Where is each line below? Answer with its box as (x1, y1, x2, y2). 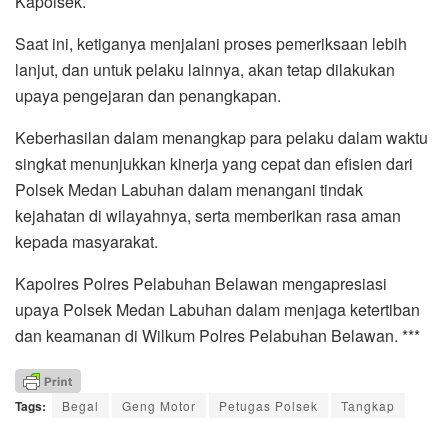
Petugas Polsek (219, 396, 318, 414)
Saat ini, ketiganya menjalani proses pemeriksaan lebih (15, 32, 407, 56)
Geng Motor (122, 396, 196, 414)
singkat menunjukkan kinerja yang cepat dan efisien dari (15, 152, 413, 176)
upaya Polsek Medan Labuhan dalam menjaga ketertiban (15, 298, 420, 322)
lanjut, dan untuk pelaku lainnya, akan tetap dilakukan (15, 58, 395, 82)
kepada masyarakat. (15, 230, 158, 254)
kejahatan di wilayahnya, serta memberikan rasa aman (15, 204, 401, 228)
